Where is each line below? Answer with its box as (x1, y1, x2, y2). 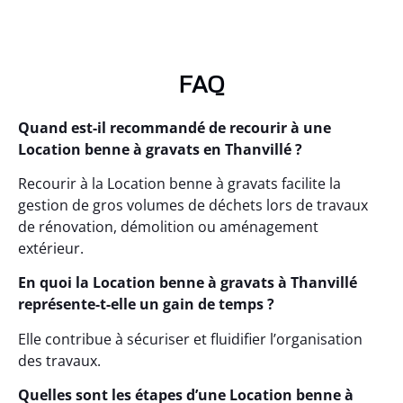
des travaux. (18, 350, 101, 371)
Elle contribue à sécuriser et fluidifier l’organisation (18, 328, 363, 349)
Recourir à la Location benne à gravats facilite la (18, 173, 341, 193)
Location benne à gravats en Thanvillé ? (18, 139, 302, 159)
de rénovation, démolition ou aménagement (18, 216, 318, 237)
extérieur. (18, 237, 84, 258)
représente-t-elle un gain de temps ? (18, 294, 274, 315)
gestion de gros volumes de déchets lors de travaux (18, 194, 368, 215)
